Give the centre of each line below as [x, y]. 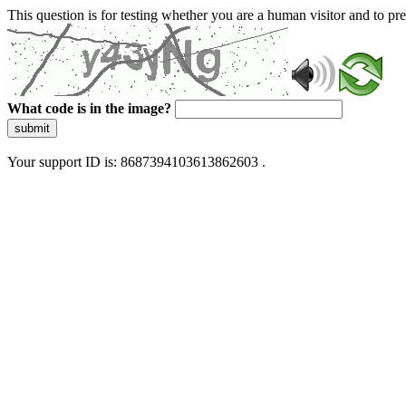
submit [32, 128]
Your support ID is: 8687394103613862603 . [136, 162]
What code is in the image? [89, 108]
